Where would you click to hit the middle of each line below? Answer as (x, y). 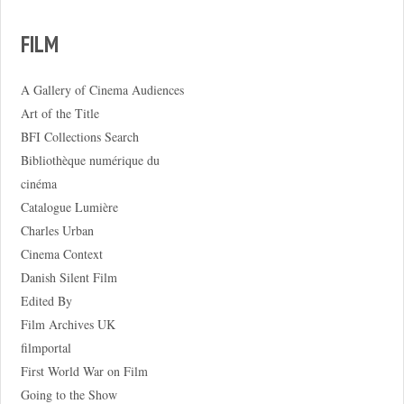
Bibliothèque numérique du (90, 161)
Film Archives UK (68, 325)
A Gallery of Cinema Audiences (102, 90)
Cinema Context (61, 254)
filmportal (46, 348)
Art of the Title (60, 114)
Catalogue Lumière (69, 207)
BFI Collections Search (79, 137)
